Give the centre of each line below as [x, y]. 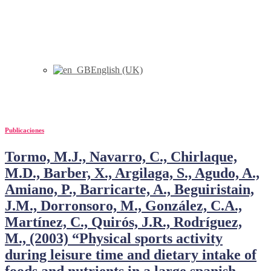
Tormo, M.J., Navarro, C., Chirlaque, [121, 156]
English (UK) [117, 70]
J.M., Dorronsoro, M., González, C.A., [123, 205]
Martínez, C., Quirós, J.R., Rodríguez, [123, 222]
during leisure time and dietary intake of [131, 254]
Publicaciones [24, 130]
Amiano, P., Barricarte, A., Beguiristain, [129, 189]
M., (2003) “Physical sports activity [114, 238]
